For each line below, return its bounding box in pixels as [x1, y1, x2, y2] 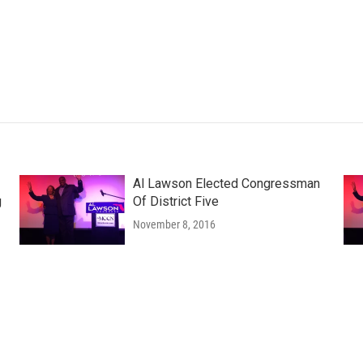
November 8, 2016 [132, 218, 216, 231]
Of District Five [132, 194, 219, 209]
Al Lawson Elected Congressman [132, 176, 320, 191]
